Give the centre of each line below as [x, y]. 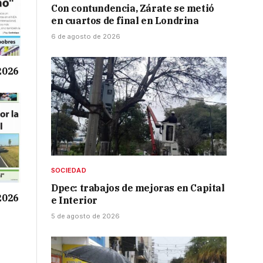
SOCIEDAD [69, 171]
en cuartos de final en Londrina [125, 21]
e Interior [74, 200]
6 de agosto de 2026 [86, 37]
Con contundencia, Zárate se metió [133, 9]
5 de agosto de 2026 [85, 216]
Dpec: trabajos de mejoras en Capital [138, 188]
